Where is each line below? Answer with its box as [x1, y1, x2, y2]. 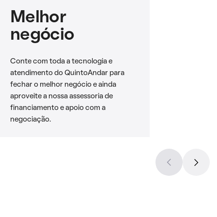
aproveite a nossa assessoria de [10, 93, 113, 100]
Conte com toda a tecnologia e [10, 58, 112, 65]
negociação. [10, 116, 51, 123]
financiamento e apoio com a [10, 105, 106, 111]
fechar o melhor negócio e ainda [10, 81, 116, 88]
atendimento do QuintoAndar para [10, 70, 124, 77]
